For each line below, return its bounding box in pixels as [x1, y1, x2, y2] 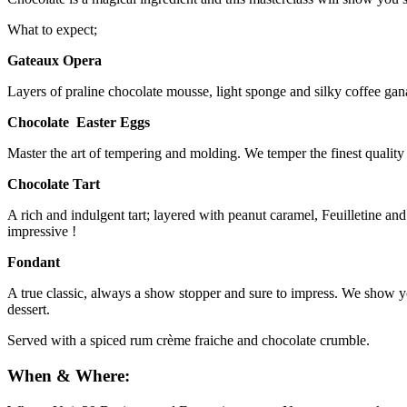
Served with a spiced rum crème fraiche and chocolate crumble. [7, 333, 370, 349]
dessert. [7, 302, 50, 318]
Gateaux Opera [7, 53, 102, 69]
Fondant [7, 254, 60, 271]
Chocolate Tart [7, 176, 100, 193]
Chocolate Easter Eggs [7, 114, 150, 131]
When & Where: [7, 366, 130, 386]
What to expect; [7, 22, 97, 38]
